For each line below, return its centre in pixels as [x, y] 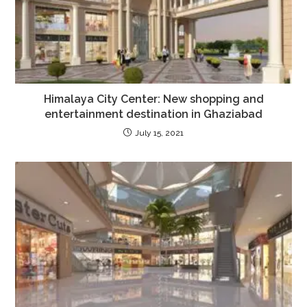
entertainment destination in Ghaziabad [153, 114]
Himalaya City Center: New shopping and [153, 99]
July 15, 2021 [159, 133]
